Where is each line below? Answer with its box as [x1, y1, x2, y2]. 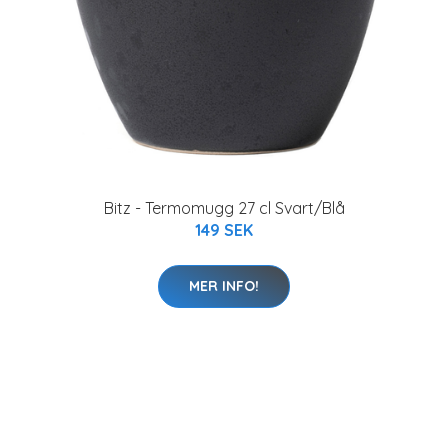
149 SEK [195, 219, 253, 240]
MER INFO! [189, 276, 259, 295]
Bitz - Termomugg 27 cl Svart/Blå [103, 197, 345, 218]
